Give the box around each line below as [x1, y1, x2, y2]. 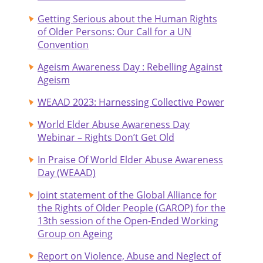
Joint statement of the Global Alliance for [38, 188, 217, 201]
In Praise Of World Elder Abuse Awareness [38, 153, 223, 166]
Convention [38, 38, 89, 51]
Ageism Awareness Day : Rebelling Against [38, 60, 222, 73]
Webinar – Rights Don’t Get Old [38, 130, 174, 144]
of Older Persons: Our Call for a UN [38, 25, 191, 38]
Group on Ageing [38, 227, 113, 240]
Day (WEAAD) [38, 166, 96, 179]
